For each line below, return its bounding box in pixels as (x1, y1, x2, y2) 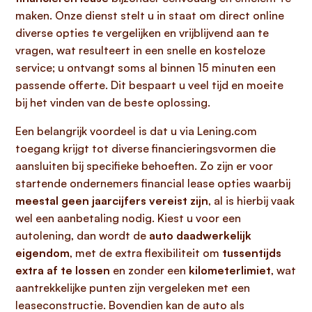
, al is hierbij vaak (208, 194, 295, 208)
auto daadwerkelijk (149, 228, 251, 242)
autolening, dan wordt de (15, 228, 149, 242)
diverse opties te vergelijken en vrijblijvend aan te (15, 26, 269, 40)
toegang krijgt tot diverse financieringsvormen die (15, 141, 276, 155)
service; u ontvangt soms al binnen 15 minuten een (15, 61, 276, 75)
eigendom (15, 246, 70, 260)
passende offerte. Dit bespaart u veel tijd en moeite (15, 78, 283, 92)
